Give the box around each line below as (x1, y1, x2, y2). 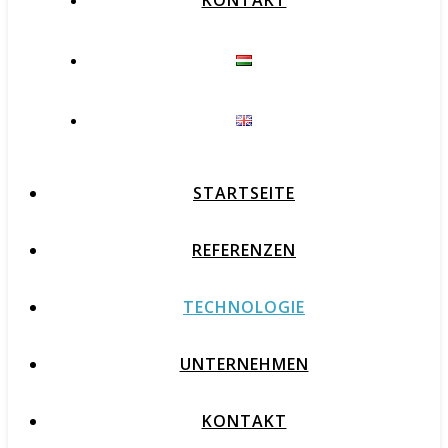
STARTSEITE (193, 182, 295, 204)
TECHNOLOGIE (183, 296, 305, 318)
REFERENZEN (192, 239, 296, 261)
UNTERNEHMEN (179, 353, 309, 375)
